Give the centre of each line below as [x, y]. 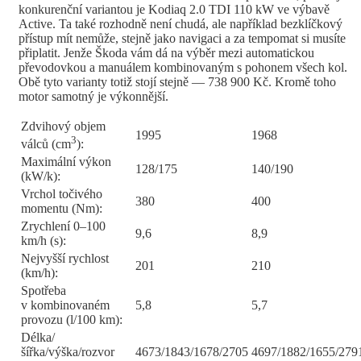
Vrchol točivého [62, 193]
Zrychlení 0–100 [63, 226]
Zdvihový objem [63, 126]
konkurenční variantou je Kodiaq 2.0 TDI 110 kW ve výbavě [174, 9]
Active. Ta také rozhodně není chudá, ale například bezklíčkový [180, 23]
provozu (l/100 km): [72, 319]
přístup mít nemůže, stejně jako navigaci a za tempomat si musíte [182, 38]
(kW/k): [41, 176]
